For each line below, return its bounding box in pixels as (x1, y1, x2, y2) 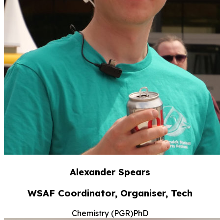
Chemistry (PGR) (72, 208, 133, 218)
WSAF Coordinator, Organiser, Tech (27, 187, 192, 199)
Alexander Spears (70, 166, 150, 178)
